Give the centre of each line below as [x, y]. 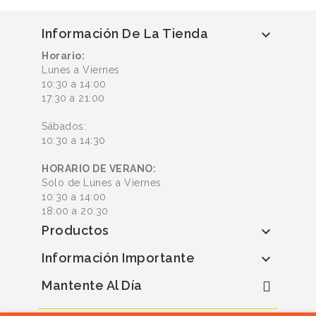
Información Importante [118, 258]
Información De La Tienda [125, 34]
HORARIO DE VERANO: [99, 169]
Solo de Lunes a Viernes [102, 183]
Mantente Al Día [92, 286]
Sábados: [64, 127]
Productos [75, 231]
